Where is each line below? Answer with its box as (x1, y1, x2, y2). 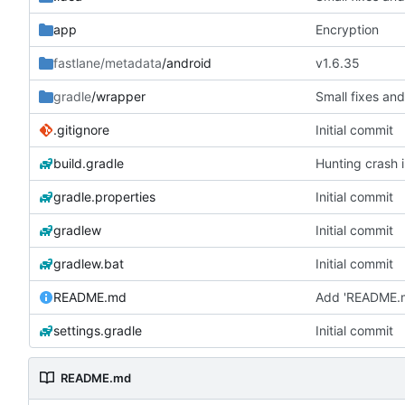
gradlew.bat (53, 255, 124, 271)
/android (162, 54, 212, 71)
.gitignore (53, 121, 109, 137)
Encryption (316, 21, 380, 37)
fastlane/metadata (53, 54, 162, 71)
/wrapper (91, 88, 146, 104)
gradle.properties (53, 188, 155, 204)
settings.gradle (53, 322, 142, 338)
